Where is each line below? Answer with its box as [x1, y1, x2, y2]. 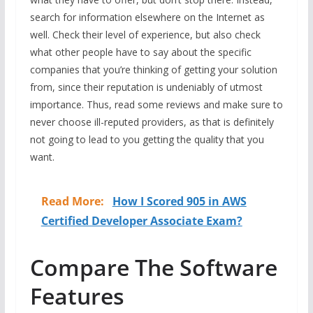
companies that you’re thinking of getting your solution [29, 62, 277, 76]
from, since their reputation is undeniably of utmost [29, 80, 263, 94]
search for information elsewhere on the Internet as [29, 10, 265, 24]
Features [29, 280, 124, 311]
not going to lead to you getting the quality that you [29, 132, 264, 146]
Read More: [41, 193, 107, 209]
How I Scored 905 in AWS [112, 193, 247, 209]
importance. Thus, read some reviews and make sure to [29, 97, 283, 111]
